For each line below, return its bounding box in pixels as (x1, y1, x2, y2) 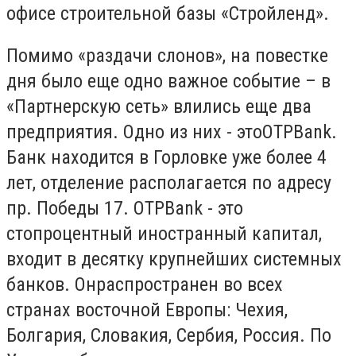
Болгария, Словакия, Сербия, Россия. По (6, 324, 331, 347)
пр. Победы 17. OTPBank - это (6, 197, 243, 220)
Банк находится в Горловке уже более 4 (6, 146, 327, 169)
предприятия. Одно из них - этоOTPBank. (6, 121, 337, 144)
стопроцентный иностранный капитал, (6, 222, 322, 246)
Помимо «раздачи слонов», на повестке (6, 44, 328, 68)
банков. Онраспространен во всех (6, 273, 283, 296)
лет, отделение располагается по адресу (6, 172, 331, 195)
